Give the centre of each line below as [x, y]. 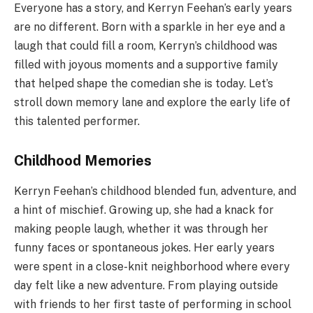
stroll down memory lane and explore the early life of [152, 103]
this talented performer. [77, 122]
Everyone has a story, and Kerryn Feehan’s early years [153, 8]
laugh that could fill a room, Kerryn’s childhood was [146, 46]
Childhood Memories [83, 160]
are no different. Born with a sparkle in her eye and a [150, 27]
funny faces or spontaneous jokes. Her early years [144, 248]
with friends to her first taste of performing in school [153, 305]
